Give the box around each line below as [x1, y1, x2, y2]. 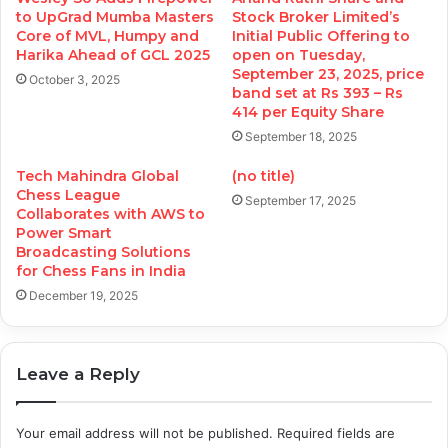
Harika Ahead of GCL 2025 [16, 45, 210, 64]
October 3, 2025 [29, 71, 120, 87]
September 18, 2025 [245, 128, 357, 144]
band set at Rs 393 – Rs [232, 83, 403, 102]
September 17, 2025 [245, 192, 356, 208]
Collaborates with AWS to [16, 204, 205, 223]
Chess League [16, 185, 120, 204]
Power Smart [16, 223, 112, 242]
